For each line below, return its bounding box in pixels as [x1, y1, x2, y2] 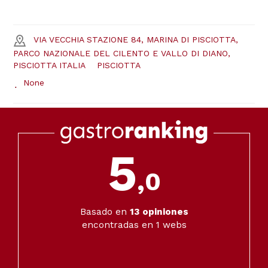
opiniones [139, 206, 188, 217]
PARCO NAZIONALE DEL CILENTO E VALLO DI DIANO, [13, 48, 230, 58]
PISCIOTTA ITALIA [13, 60, 86, 70]
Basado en [80, 206, 130, 217]
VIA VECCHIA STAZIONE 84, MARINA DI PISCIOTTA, [33, 35, 238, 45]
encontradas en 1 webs [81, 219, 187, 230]
